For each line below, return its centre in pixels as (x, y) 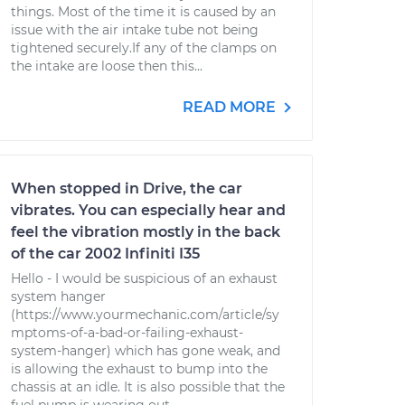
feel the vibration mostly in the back (146, 232)
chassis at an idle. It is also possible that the (148, 387)
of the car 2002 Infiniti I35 (105, 254)
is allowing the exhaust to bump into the (139, 369)
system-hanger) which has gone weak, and (146, 351)
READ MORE (231, 107)
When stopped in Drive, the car (127, 188)
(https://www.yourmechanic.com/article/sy (145, 315)
